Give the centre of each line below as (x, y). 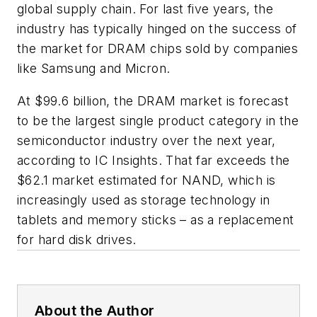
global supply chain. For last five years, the (145, 9)
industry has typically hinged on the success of (157, 29)
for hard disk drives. (77, 239)
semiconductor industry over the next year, (146, 140)
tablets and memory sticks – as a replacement (156, 219)
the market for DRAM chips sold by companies (158, 49)
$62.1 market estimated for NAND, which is (146, 180)
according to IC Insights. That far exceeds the (154, 160)
